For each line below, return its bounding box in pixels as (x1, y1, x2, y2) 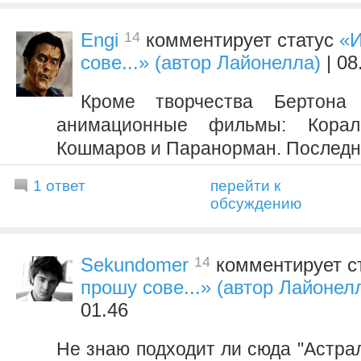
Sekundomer (81, 254, 189, 276)
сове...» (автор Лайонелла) (81, 52, 321, 74)
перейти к (210, 177, 280, 195)
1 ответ (33, 177, 85, 195)
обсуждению (210, 195, 301, 213)
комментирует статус (140, 29, 339, 52)
